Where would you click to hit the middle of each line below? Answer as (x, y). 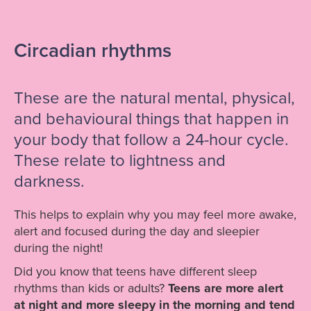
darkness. (49, 182)
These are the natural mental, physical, (154, 99)
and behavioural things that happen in (151, 119)
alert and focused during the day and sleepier (137, 232)
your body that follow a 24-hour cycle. (151, 140)
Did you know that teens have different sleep (135, 272)
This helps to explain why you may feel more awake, (155, 215)
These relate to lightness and (120, 161)
